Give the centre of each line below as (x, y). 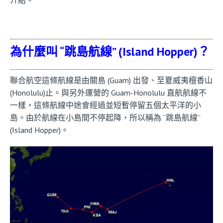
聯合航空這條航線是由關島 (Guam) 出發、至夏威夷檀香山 (111, 80)
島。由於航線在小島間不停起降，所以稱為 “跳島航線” (105, 117)
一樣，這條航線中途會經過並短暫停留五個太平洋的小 (106, 105)
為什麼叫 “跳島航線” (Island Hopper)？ (110, 51)
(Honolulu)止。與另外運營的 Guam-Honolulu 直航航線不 (108, 92)
